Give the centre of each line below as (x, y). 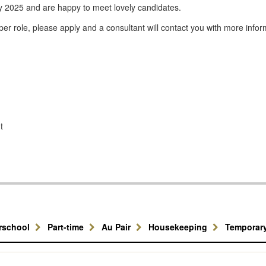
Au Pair (117, 227)
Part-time (67, 227)
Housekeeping (179, 227)
